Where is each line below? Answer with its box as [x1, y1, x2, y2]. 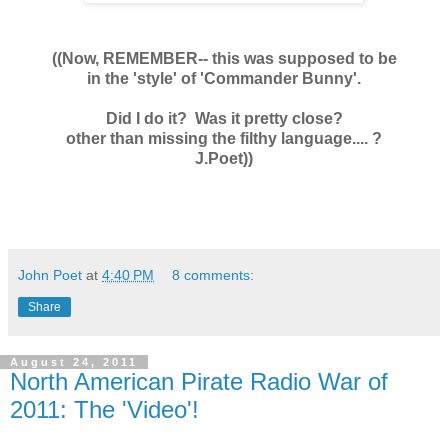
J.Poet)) [195, 150, 253, 168]
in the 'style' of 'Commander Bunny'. [87, 70, 361, 88]
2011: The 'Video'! [10, 396, 199, 424]
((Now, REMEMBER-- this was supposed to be [51, 50, 397, 68]
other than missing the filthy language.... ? [66, 130, 382, 148]
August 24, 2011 [10, 356, 138, 369]
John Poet [18, 267, 82, 284]
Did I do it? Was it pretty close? [105, 110, 343, 128]
